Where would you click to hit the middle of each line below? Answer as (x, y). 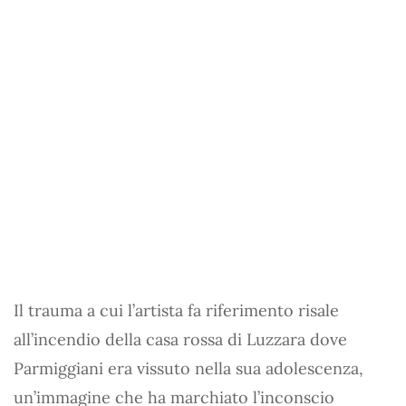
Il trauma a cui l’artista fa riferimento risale (176, 310)
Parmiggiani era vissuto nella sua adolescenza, (188, 368)
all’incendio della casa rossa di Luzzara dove (180, 339)
